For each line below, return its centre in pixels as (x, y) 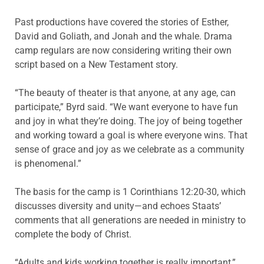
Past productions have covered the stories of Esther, (122, 22)
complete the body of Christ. (73, 234)
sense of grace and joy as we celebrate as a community (130, 149)
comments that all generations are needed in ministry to (130, 220)
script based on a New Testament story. (96, 64)
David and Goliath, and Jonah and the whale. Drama (123, 36)
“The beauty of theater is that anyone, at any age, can (125, 93)
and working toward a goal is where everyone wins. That (131, 135)
